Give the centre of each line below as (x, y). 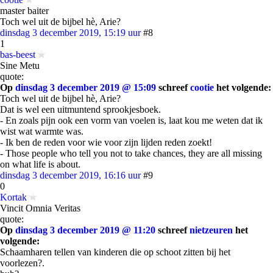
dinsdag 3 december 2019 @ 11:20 (85, 230)
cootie (202, 87)
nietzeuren (211, 230)
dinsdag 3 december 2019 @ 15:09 (86, 87)
